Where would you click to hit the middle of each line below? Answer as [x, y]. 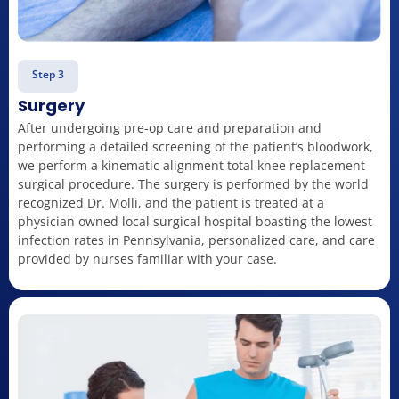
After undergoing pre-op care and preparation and [170, 128]
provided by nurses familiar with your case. [147, 259]
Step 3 [48, 75]
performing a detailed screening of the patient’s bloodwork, [195, 147]
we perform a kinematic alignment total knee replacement [191, 166]
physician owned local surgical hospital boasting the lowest [195, 222]
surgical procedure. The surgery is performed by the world [193, 184]
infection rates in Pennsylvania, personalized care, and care [196, 240]
